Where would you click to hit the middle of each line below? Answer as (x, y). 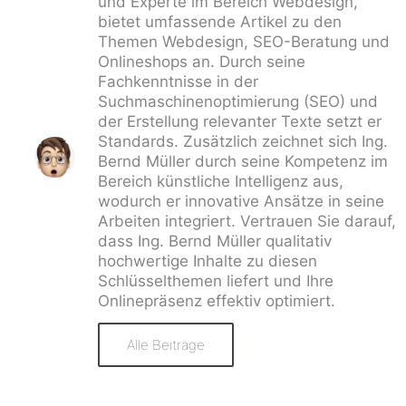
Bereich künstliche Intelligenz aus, (221, 181)
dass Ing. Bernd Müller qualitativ (215, 241)
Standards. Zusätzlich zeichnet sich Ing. (243, 141)
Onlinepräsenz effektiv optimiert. (217, 300)
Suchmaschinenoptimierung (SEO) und (238, 101)
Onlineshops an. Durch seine (202, 61)
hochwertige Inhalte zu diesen (208, 261)
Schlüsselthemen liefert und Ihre (216, 280)
